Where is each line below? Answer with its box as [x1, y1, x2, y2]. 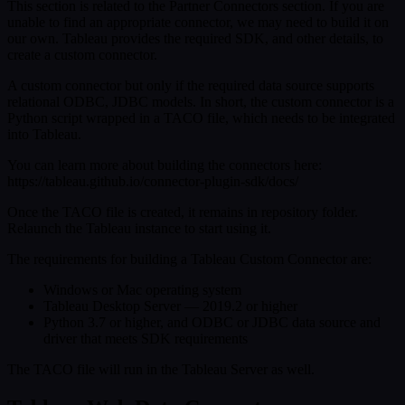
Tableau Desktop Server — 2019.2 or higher [43, 298, 297, 315]
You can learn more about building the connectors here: [7, 157, 322, 174]
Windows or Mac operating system [43, 282, 244, 298]
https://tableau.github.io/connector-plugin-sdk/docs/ [7, 174, 298, 190]
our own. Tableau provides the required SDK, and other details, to [7, 31, 383, 47]
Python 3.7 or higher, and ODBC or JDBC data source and [43, 315, 381, 331]
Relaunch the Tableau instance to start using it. [7, 221, 274, 237]
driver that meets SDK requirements [43, 331, 248, 347]
